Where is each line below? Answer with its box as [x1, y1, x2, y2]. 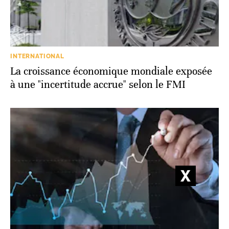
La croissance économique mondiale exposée [10, 65, 212, 78]
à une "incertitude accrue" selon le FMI [10, 78, 186, 91]
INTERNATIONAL [10, 53, 64, 60]
